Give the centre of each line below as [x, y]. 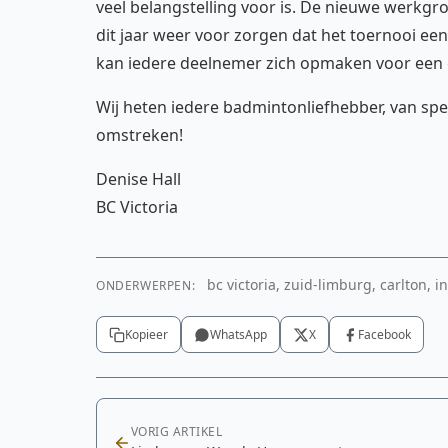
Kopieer [146, 334]
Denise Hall [138, 179]
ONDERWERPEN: [146, 285]
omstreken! [139, 135]
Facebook [384, 334]
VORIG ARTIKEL [177, 431]
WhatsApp [238, 334]
